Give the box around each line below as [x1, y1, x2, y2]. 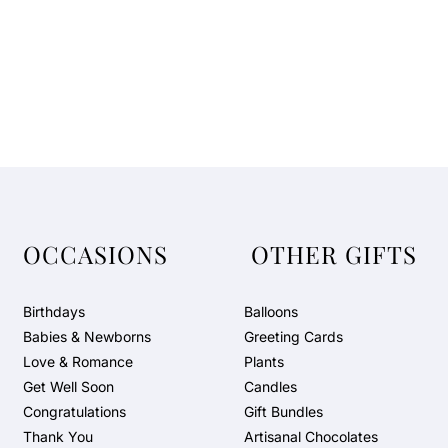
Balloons [243, 303, 298, 320]
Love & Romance [23, 353, 134, 370]
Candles [243, 378, 297, 395]
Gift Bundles [243, 403, 323, 420]
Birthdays [23, 303, 86, 320]
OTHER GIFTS [243, 238, 424, 270]
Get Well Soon [23, 378, 115, 395]
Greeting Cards [243, 328, 343, 345]
